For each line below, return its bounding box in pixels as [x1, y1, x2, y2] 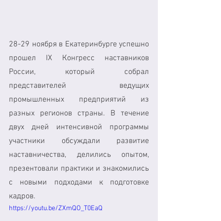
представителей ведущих [9, 80, 149, 91]
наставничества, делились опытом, [9, 149, 149, 160]
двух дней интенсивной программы [9, 122, 149, 132]
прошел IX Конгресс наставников [9, 53, 149, 63]
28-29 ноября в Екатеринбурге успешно [9, 39, 149, 49]
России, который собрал [9, 67, 149, 77]
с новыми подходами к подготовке [9, 177, 149, 187]
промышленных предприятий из [9, 94, 149, 105]
